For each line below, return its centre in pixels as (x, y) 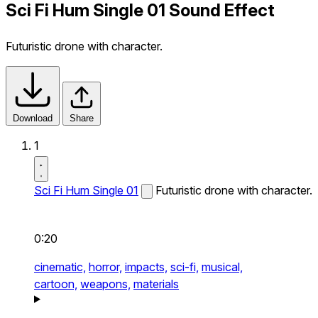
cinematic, (60, 267)
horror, (105, 267)
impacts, (146, 267)
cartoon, (56, 284)
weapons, (105, 284)
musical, (222, 267)
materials (156, 284)
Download (33, 118)
